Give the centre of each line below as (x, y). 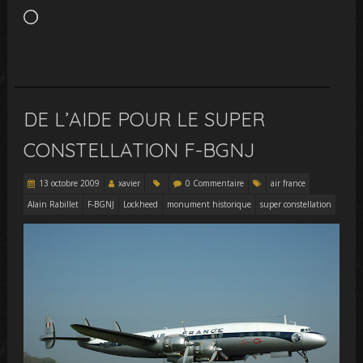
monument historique (209, 205)
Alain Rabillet (53, 205)
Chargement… (74, 17)
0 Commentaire (215, 184)
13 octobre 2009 (70, 184)
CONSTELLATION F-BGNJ (139, 150)
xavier (130, 184)
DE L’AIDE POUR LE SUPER (145, 120)
